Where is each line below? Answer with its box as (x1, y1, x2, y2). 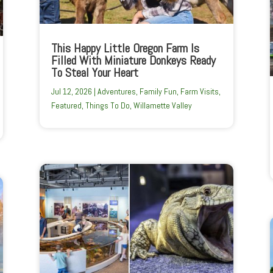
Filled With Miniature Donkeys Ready (51, 52, 216, 68)
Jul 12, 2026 (51, 85, 92, 97)
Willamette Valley (133, 99, 192, 111)
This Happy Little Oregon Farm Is (51, 40, 199, 56)
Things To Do (85, 99, 130, 111)
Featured (51, 99, 82, 111)
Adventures (97, 85, 136, 97)
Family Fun (139, 85, 177, 97)
